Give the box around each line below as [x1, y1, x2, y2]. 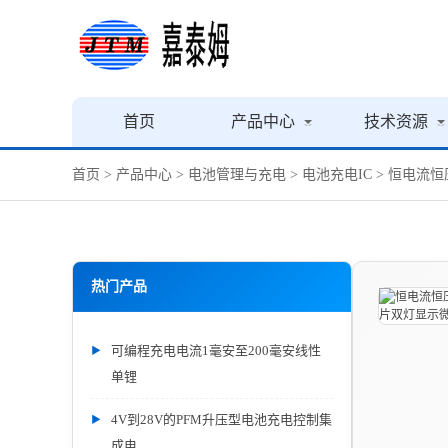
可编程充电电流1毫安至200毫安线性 [111, 343, 321, 358]
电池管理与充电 [188, 167, 286, 182]
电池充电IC [302, 167, 372, 182]
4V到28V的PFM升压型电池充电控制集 [111, 412, 332, 427]
